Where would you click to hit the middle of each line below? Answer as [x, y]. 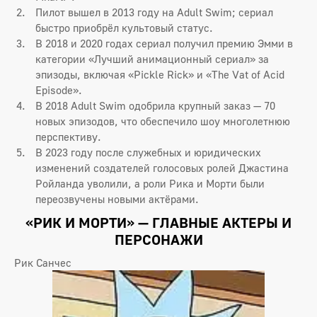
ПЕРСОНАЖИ [158, 239]
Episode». [59, 90]
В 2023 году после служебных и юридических [148, 152]
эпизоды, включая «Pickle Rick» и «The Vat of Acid [160, 74]
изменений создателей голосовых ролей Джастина [162, 167]
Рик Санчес [43, 262]
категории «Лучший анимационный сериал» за [152, 58]
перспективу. [68, 136]
